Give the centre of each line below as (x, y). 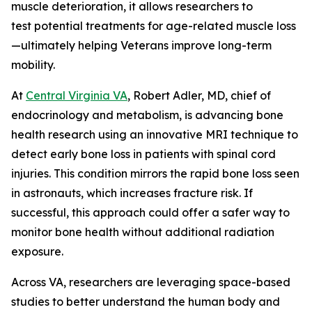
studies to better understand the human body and (146, 302)
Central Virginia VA (77, 95)
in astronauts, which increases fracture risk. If (132, 193)
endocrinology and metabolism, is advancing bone (147, 115)
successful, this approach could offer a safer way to (150, 212)
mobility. (33, 65)
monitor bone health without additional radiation (143, 232)
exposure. (37, 251)
